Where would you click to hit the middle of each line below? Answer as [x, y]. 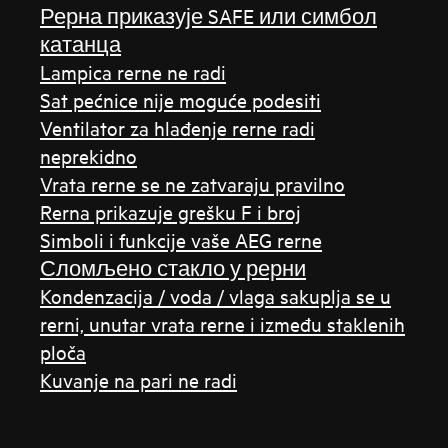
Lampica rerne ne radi [133, 71]
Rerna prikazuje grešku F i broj [171, 211]
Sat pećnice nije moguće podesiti [181, 99]
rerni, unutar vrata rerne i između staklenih [223, 323]
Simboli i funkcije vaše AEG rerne [181, 239]
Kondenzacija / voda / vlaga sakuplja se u [216, 295]
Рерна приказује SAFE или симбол [209, 15]
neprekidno [89, 155]
